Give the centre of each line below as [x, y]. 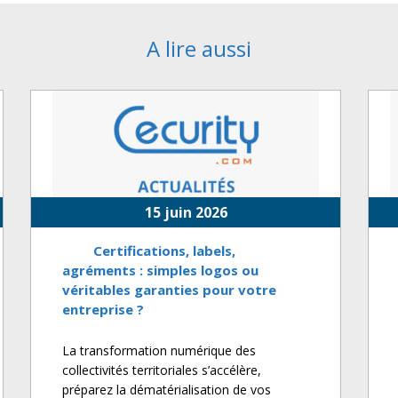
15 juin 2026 [186, 213]
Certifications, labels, [164, 251]
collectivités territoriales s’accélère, [162, 370]
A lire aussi [199, 49]
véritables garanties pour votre [169, 290]
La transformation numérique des [159, 351]
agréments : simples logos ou [160, 271]
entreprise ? [103, 310]
